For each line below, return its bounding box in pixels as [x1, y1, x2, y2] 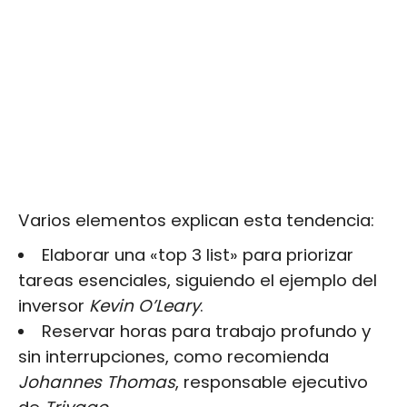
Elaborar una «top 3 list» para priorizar [41, 243, 353, 266]
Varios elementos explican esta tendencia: [18, 208, 374, 232]
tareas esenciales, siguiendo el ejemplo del [18, 268, 377, 292]
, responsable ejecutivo [175, 370, 368, 393]
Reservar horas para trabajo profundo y [41, 319, 371, 342]
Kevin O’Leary [89, 293, 200, 317]
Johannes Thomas [18, 370, 175, 393]
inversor [18, 293, 89, 317]
